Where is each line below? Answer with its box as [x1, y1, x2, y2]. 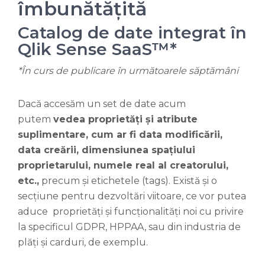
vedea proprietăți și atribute [53, 114, 198, 125]
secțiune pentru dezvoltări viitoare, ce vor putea [18, 190, 246, 202]
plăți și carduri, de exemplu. [18, 237, 148, 248]
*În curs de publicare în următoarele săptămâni [18, 65, 238, 77]
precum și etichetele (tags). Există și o [39, 175, 217, 187]
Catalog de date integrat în [18, 22, 247, 43]
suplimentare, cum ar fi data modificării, [18, 129, 222, 141]
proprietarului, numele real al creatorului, [18, 160, 228, 172]
